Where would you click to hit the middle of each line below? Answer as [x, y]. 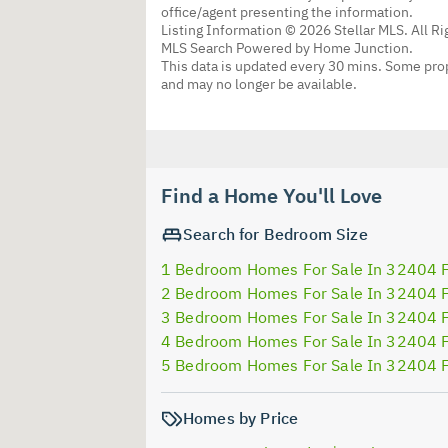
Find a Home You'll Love [271, 195]
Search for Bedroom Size [275, 233]
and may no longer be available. [259, 83]
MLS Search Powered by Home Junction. [287, 47]
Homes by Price [241, 417]
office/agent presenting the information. [287, 11]
